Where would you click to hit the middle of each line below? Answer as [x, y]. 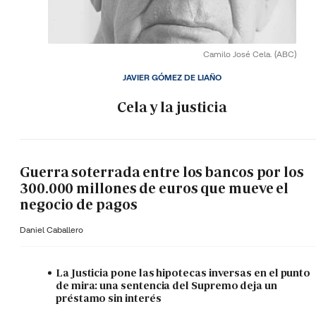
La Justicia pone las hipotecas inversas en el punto [183, 273]
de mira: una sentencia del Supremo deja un [166, 286]
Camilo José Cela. [239, 54]
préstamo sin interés [109, 298]
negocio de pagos [79, 204]
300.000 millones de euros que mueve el [154, 188]
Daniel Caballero [51, 230]
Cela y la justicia [172, 107]
